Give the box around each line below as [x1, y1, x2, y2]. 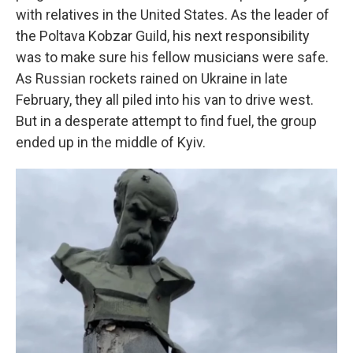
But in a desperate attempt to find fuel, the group [16, 113, 317, 130]
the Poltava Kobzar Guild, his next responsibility [16, 28, 310, 45]
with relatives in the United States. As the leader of [16, 6, 329, 24]
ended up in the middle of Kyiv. [16, 134, 206, 151]
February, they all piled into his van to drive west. [16, 91, 314, 109]
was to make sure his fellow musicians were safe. [16, 49, 329, 66]
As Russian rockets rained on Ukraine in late [16, 70, 288, 87]
